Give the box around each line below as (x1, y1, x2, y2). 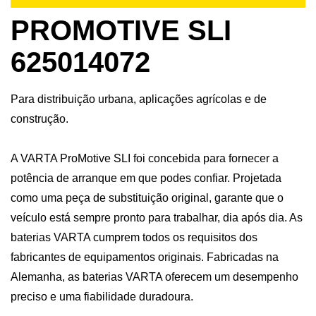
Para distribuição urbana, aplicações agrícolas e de (11, 93, 267, 106)
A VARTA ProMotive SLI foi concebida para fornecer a (11, 152, 279, 165)
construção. (11, 113, 68, 126)
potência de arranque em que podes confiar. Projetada (11, 172, 281, 185)
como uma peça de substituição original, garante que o (11, 192, 284, 205)
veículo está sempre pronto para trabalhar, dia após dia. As (11, 212, 303, 224)
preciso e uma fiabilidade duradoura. (11, 291, 193, 303)
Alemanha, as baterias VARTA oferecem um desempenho (11, 271, 298, 284)
